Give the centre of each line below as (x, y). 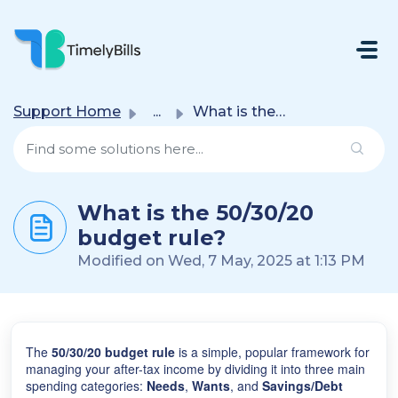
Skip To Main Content (84, 33)
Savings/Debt (302, 386)
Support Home (67, 111)
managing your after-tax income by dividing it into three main (195, 369)
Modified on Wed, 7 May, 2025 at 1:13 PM (221, 261)
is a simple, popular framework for (272, 352)
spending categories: (86, 386)
